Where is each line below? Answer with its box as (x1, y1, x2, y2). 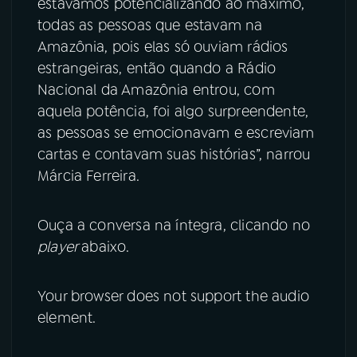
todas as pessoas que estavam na (37, 16, 263, 36)
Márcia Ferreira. (37, 167, 139, 186)
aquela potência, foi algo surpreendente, (37, 102, 309, 122)
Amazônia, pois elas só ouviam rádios (37, 37, 288, 57)
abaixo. (81, 237, 130, 257)
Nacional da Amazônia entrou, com (37, 80, 275, 100)
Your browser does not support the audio (37, 287, 310, 307)
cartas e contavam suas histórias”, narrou (37, 145, 311, 165)
